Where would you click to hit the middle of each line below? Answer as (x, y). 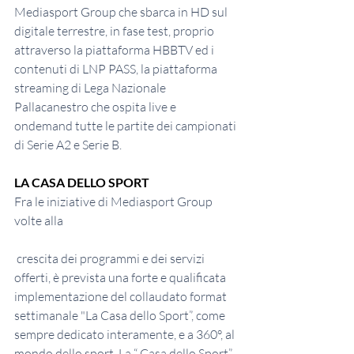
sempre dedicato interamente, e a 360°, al (126, 335)
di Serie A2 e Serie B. (68, 145)
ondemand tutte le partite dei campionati (126, 126)
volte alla (39, 221)
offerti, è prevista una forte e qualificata (121, 278)
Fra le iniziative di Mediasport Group (115, 202)
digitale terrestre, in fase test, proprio (115, 31)
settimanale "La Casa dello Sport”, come (121, 316)
